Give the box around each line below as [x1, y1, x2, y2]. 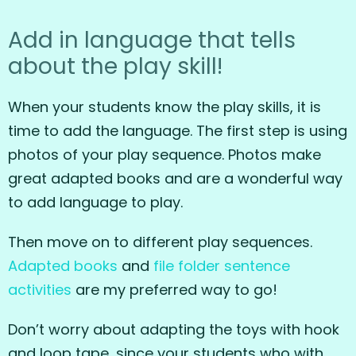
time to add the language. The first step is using [8, 121, 347, 141]
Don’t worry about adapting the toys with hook [8, 319, 339, 340]
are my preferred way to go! [72, 280, 277, 300]
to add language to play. [8, 192, 183, 213]
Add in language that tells [8, 25, 296, 56]
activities [8, 280, 72, 300]
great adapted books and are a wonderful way [8, 168, 342, 189]
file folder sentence [153, 256, 290, 277]
